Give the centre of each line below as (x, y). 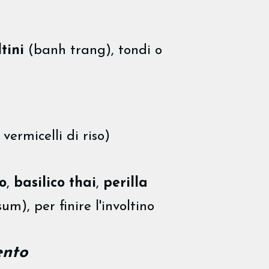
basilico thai (55, 183)
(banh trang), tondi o (93, 50)
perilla (125, 183)
